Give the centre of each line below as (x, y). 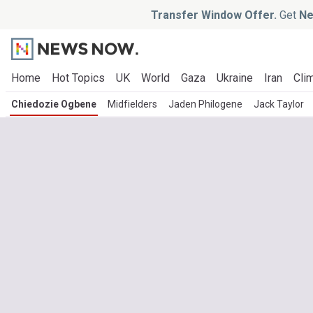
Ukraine (235, 78)
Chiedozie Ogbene (54, 104)
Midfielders (132, 104)
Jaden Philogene (205, 104)
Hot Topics (78, 78)
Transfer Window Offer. (214, 15)
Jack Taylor (279, 104)
